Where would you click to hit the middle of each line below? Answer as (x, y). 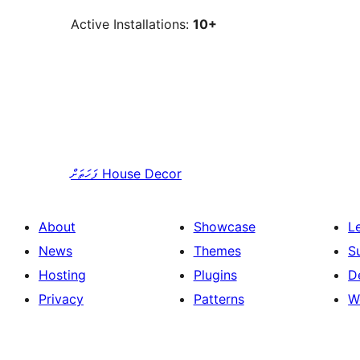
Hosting (62, 275)
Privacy (61, 299)
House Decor (142, 174)
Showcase (224, 227)
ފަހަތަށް (84, 174)
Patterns (219, 299)
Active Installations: (132, 25)
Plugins (215, 275)
